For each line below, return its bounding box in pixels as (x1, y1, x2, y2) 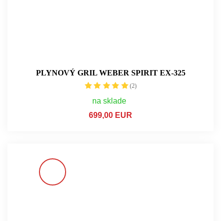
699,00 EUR (89, 110, 132, 119)
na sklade (92, 96, 126, 105)
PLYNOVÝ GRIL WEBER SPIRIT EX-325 (36, 68, 185, 77)
